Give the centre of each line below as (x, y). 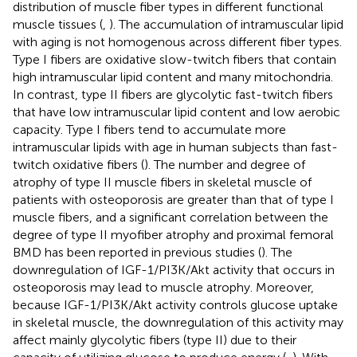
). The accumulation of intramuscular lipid (226, 24)
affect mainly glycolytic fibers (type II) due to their (155, 339)
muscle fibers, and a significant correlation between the (171, 217)
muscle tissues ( (58, 24)
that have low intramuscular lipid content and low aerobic (177, 112)
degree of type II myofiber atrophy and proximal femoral (173, 234)
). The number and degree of (225, 164)
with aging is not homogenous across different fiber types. (177, 41)
